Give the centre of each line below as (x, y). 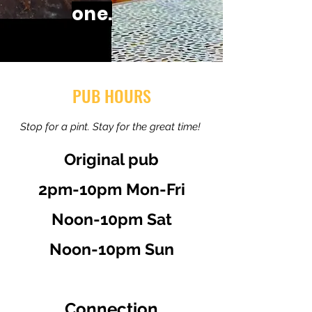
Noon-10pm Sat (111, 219)
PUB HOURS (111, 95)
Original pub (111, 159)
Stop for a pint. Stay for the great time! (111, 127)
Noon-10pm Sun (111, 249)
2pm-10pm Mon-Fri (111, 189)
